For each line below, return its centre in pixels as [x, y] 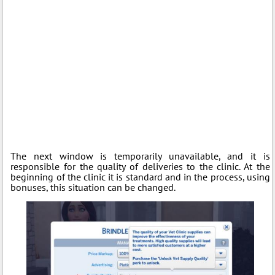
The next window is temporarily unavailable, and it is [140, 156]
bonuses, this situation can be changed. [93, 187]
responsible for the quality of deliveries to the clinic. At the [140, 166]
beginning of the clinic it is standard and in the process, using [140, 176]
